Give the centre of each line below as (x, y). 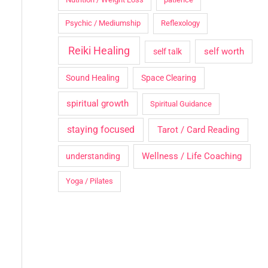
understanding (93, 156)
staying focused (100, 130)
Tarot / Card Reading (198, 130)
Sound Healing (93, 78)
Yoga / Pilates (89, 181)
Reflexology (181, 23)
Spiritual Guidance (181, 103)
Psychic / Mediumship (103, 23)
